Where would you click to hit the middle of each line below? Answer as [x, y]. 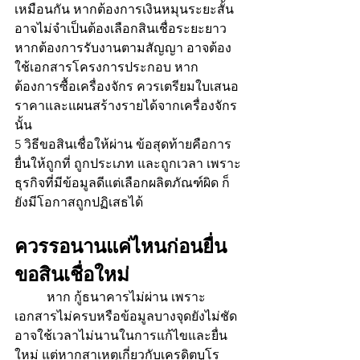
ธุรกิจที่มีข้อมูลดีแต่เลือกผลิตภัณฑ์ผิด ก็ [122, 183]
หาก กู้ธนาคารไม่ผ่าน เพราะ [31, 297]
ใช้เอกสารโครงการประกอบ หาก [106, 67]
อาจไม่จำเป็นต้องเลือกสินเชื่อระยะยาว [122, 29]
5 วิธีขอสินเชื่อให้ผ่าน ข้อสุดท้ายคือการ [123, 145]
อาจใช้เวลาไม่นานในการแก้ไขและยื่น [121, 336]
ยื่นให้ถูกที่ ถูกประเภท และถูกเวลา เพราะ [128, 164]
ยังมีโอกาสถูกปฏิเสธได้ [79, 202]
